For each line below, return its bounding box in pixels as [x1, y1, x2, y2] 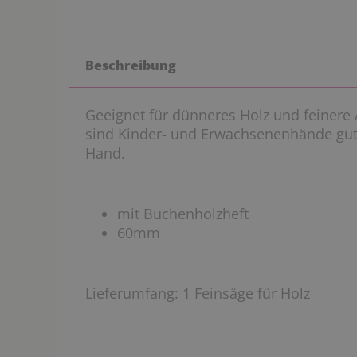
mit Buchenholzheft [117, 204, 253, 223]
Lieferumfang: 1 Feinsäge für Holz [85, 284, 310, 303]
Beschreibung [85, 57, 176, 74]
